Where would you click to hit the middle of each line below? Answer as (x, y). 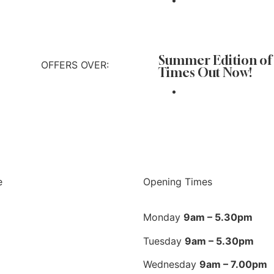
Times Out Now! (205, 72)
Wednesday (171, 265)
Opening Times (178, 182)
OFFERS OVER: (75, 65)
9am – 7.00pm (233, 265)
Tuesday (164, 241)
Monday (163, 217)
